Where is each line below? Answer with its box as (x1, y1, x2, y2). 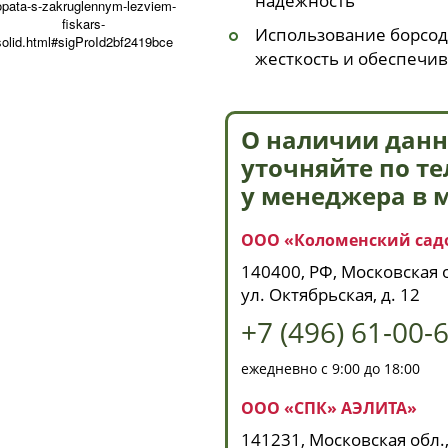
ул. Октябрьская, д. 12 (240, 283, 420, 307)
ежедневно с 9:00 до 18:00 (240, 359, 420, 379)
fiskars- (62, 14, 106, 34)
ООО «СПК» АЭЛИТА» (240, 397, 417, 420)
